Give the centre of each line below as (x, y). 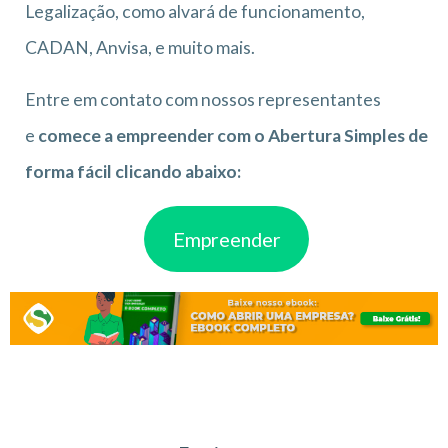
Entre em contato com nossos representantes (203, 99)
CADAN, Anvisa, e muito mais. (140, 47)
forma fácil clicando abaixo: (133, 171)
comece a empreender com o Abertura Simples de (233, 135)
